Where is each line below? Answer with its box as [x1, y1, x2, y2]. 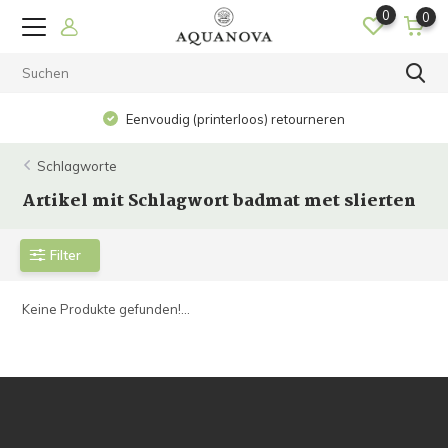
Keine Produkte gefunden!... [22, 301, 191, 317]
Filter [50, 246, 82, 263]
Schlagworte [37, 158, 118, 174]
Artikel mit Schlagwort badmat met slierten [22, 188, 417, 215]
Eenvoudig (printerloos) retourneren [123, 111, 346, 127]
